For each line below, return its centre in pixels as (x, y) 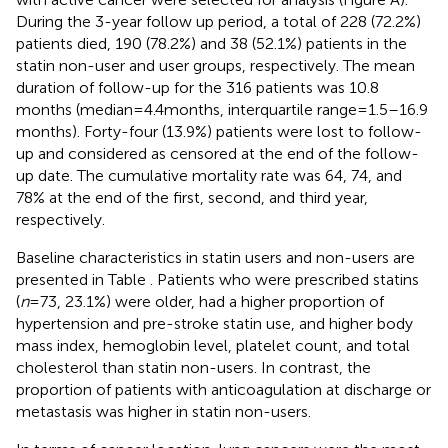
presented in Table (83, 279)
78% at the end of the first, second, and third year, (192, 197)
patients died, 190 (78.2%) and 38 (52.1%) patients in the (211, 43)
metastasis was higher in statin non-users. (163, 411)
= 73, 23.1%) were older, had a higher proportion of (206, 301)
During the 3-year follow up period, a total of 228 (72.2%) (218, 21)
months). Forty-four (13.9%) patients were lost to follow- (219, 131)
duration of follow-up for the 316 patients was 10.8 (197, 87)
